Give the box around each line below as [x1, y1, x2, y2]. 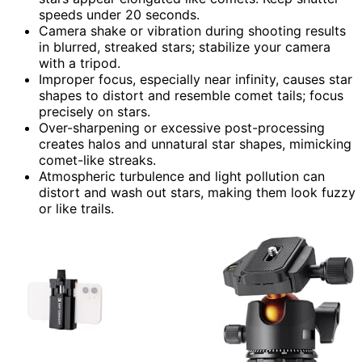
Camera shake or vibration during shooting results [39, 22, 346, 39]
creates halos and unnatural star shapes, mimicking [39, 135, 351, 152]
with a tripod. [39, 54, 120, 71]
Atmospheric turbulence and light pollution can [39, 167, 325, 184]
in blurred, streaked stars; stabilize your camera [39, 38, 330, 55]
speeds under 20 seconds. [39, 6, 200, 23]
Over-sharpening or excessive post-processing [39, 119, 325, 136]
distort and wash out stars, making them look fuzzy [39, 183, 356, 200]
